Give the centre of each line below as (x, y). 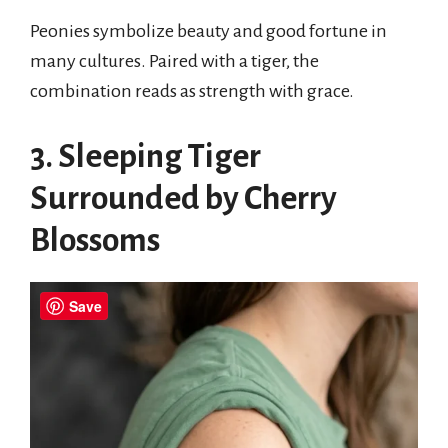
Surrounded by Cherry (183, 198)
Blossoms (95, 240)
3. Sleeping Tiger (145, 156)
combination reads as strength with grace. (192, 90)
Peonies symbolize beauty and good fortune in (208, 30)
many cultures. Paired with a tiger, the (174, 60)
